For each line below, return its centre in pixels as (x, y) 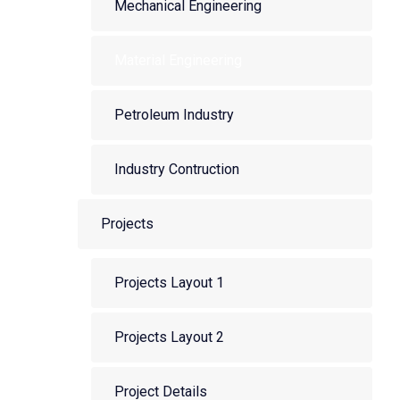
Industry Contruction (177, 169)
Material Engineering (178, 60)
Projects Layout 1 (169, 283)
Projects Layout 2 (169, 337)
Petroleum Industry (174, 115)
